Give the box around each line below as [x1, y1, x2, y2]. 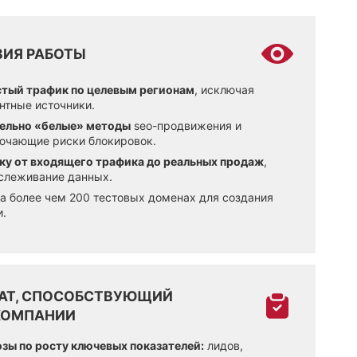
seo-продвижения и [131, 119, 241, 133]
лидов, [204, 338, 243, 352]
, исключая [194, 83, 254, 97]
